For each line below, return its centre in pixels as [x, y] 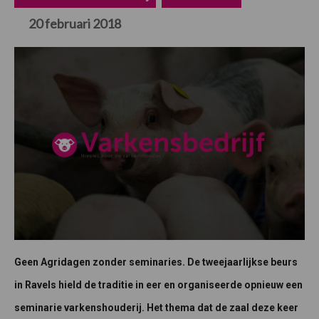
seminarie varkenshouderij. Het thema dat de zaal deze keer [156, 308]
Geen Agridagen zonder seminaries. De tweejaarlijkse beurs [156, 262]
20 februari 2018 [75, 23]
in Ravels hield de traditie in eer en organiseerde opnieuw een [158, 285]
